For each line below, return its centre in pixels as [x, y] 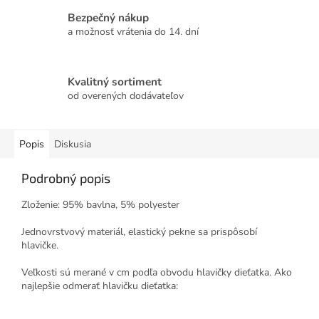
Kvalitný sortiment [115, 81]
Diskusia [73, 145]
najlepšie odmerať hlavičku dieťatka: [101, 286]
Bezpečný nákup [108, 17]
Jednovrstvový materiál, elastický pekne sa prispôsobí [139, 232]
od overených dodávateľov [126, 95]
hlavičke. [41, 246]
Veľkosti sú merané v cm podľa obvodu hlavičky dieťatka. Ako [157, 273]
